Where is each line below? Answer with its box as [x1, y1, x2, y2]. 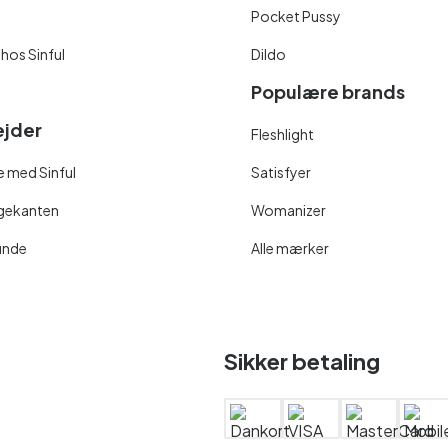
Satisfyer [250, 162, 311, 181]
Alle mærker [250, 238, 329, 257]
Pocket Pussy [250, 6, 341, 25]
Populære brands [250, 79, 405, 103]
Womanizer [250, 200, 326, 219]
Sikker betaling [224, 346, 380, 375]
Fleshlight [250, 124, 314, 143]
